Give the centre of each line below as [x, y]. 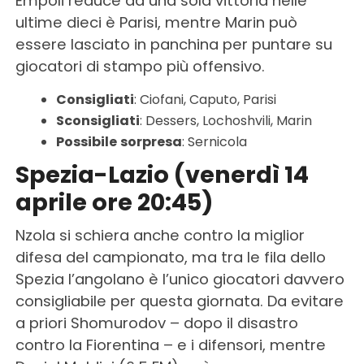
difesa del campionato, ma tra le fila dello [170, 257]
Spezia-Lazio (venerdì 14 [162, 174]
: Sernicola [214, 141]
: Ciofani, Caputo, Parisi [205, 99]
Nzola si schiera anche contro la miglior [160, 235]
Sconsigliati [97, 120]
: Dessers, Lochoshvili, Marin [225, 120]
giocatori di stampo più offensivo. [140, 66]
